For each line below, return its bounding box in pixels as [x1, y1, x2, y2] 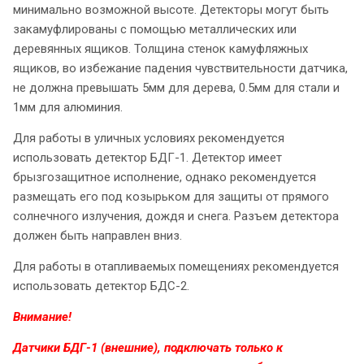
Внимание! [13, 310, 71, 325]
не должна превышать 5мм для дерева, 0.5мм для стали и [13, 80, 340, 96]
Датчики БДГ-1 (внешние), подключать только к [13, 340, 283, 356]
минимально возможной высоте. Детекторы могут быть [13, 2, 329, 18]
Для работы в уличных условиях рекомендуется [13, 131, 284, 146]
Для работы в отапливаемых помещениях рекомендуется [13, 259, 339, 275]
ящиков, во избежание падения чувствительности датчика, [13, 61, 348, 76]
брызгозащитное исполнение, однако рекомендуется [13, 170, 316, 185]
